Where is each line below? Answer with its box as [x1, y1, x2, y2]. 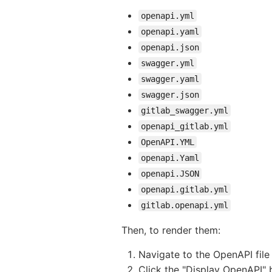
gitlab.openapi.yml [141, 200, 228, 210]
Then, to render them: [121, 223, 220, 236]
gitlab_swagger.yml [141, 105, 228, 115]
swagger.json [141, 89, 199, 100]
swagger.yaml [141, 73, 199, 84]
